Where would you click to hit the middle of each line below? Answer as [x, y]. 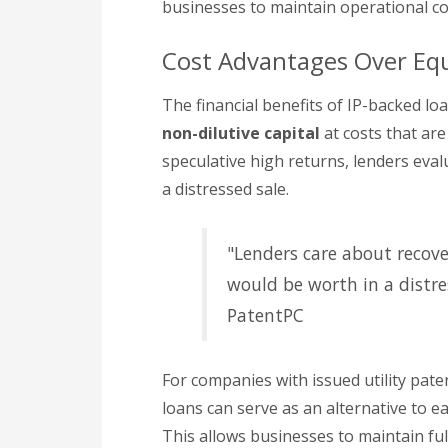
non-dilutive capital [241, 133]
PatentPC [265, 315]
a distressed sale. [225, 189]
